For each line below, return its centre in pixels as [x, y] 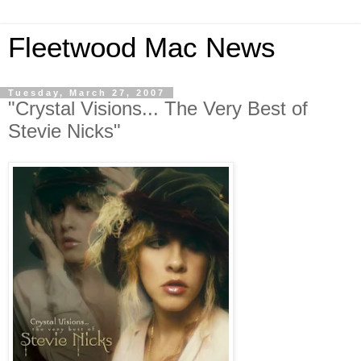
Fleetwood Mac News [142, 48]
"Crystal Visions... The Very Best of [158, 108]
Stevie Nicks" [64, 131]
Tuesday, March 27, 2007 [87, 93]
